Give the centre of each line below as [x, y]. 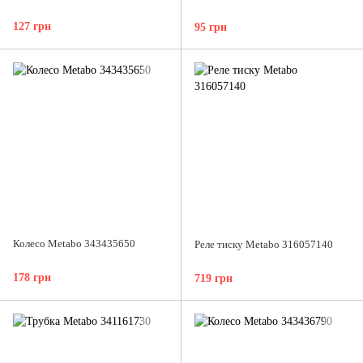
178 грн [32, 278]
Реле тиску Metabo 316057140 [264, 245]
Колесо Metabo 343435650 [74, 244]
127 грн [32, 27]
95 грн [211, 28]
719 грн [214, 279]
